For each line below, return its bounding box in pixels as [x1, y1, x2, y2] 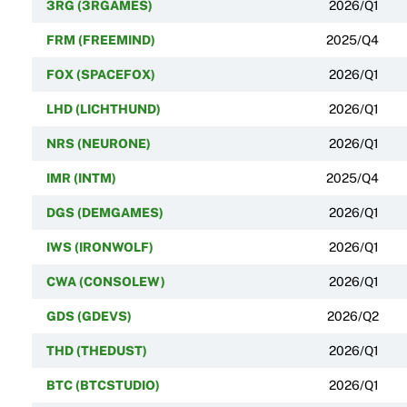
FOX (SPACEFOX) [45, 66, 155, 82]
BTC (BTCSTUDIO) [45, 377, 160, 392]
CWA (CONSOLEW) [45, 273, 165, 289]
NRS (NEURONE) [45, 135, 151, 151]
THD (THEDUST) [45, 342, 147, 358]
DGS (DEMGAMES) [45, 204, 164, 220]
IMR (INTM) [45, 170, 116, 185]
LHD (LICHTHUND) [45, 101, 161, 116]
